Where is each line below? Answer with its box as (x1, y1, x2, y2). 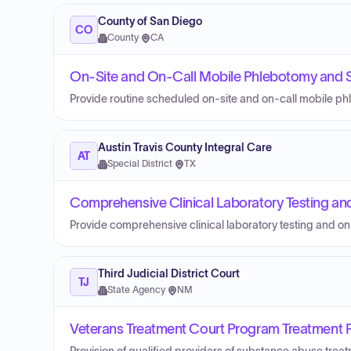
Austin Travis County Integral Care (98, 142, 272, 154)
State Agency (107, 285, 165, 295)
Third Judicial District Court (98, 268, 240, 280)
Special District (107, 159, 172, 168)
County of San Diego (98, 16, 202, 27)
